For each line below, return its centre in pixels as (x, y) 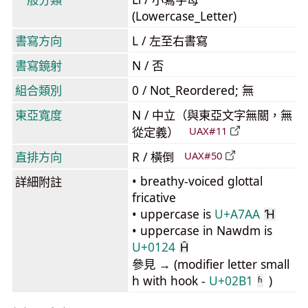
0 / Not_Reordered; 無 (193, 90)
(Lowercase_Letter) (184, 16)
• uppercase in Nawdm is (202, 230)
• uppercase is (173, 214)
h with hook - (170, 280)
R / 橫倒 (155, 157)
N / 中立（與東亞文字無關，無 (212, 115)
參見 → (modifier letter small (211, 264)
